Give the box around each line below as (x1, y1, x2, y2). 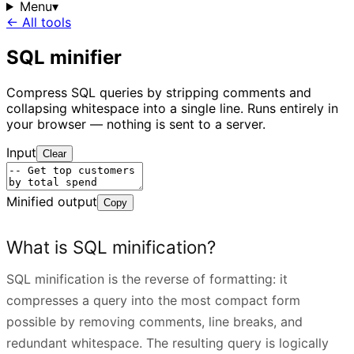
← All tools (6, 14, 71, 30)
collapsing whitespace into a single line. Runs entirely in (6, 100, 338, 116)
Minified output (6, 193, 97, 209)
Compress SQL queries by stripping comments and (6, 84, 311, 100)
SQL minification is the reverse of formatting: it (6, 271, 288, 288)
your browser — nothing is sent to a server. (6, 115, 265, 132)
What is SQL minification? (6, 235, 216, 258)
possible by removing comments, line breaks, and (6, 314, 303, 330)
